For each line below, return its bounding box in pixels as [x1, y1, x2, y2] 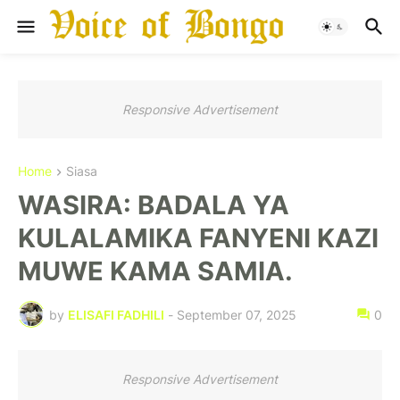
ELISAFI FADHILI [68, 306, 164, 322]
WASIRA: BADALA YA [18, 189, 289, 221]
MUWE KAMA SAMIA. [18, 255, 293, 287]
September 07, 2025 [177, 306, 296, 322]
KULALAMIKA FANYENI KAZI [18, 222, 379, 254]
